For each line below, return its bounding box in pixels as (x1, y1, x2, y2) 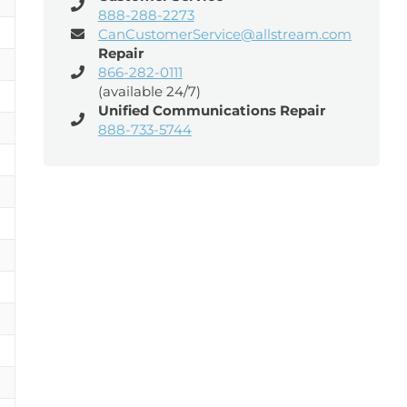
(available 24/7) (97, 83, 201, 100)
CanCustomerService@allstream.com (97, 25, 352, 43)
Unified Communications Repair (97, 102, 325, 119)
